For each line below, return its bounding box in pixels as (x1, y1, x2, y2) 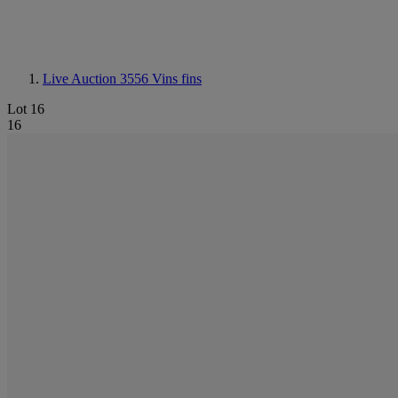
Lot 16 (7, 101, 44, 116)
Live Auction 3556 (43, 71, 152, 86)
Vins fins (152, 71, 202, 86)
